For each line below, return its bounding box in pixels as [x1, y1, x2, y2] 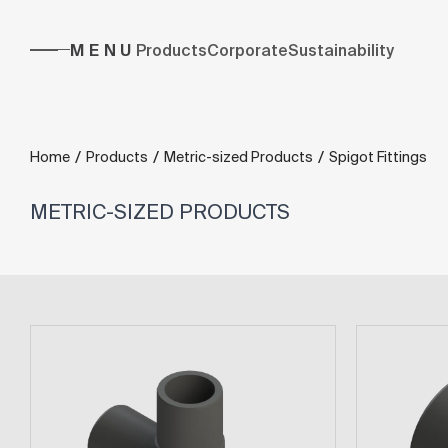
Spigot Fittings [329, 148, 427, 165]
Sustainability [288, 41, 395, 59]
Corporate [207, 41, 289, 59]
